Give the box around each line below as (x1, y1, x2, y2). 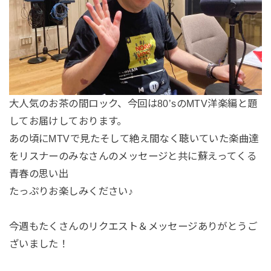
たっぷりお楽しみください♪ (8, 185, 134, 197)
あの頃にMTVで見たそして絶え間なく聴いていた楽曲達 (8, 132, 259, 144)
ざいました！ (8, 238, 69, 249)
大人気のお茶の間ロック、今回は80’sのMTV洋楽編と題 (8, 97, 258, 109)
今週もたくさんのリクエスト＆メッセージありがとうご (8, 220, 258, 232)
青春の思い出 (8, 168, 69, 179)
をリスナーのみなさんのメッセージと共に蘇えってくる (8, 150, 257, 162)
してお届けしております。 (8, 115, 127, 126)
